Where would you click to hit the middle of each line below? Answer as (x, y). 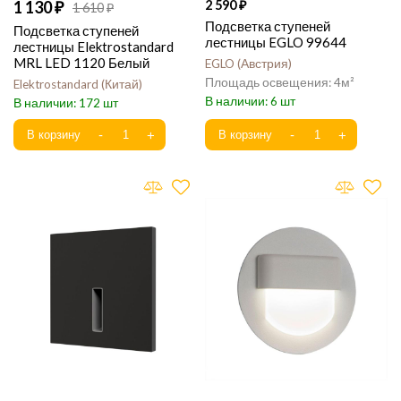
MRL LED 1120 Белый (81, 63)
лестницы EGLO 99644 (276, 42)
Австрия (264, 64)
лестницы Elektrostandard (94, 47)
